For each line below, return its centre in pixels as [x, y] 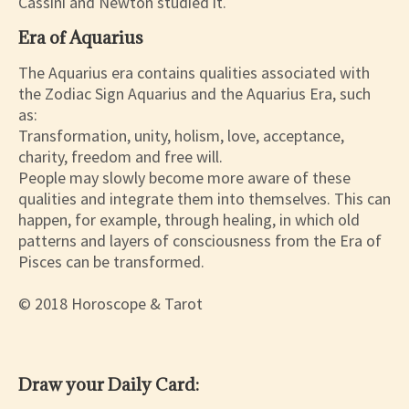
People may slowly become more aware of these [184, 178]
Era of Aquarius [81, 38]
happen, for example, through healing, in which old [189, 220]
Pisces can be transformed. [111, 262]
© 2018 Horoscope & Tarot [110, 304]
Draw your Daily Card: [109, 385]
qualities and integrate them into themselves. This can [204, 199]
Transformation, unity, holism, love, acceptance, [181, 136]
